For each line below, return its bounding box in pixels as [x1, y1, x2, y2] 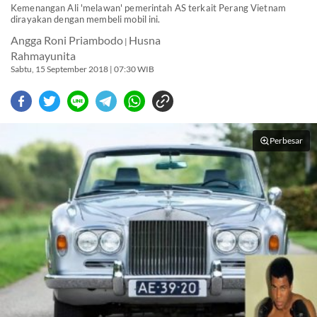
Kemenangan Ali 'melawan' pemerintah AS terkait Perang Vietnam [11, 2, 286, 13]
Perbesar [270, 135, 303, 146]
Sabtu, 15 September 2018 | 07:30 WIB [11, 64, 154, 74]
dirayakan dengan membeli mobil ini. [11, 13, 161, 25]
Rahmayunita [11, 50, 76, 62]
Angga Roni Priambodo [11, 34, 123, 47]
